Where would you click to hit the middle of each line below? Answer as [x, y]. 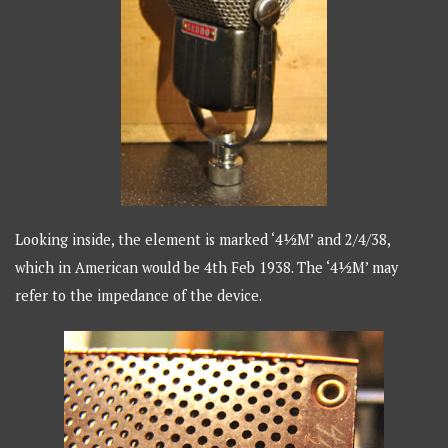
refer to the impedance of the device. [139, 295]
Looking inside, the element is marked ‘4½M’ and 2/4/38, [203, 239]
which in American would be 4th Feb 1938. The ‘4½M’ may [207, 267]
